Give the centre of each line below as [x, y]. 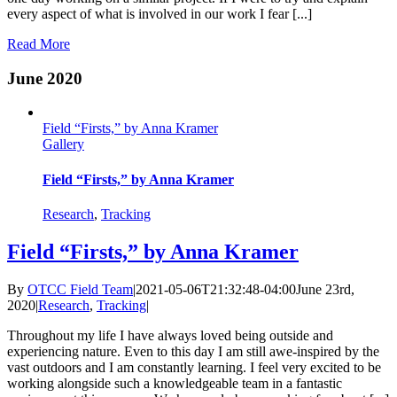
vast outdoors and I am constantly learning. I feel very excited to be [194, 367]
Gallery [63, 144]
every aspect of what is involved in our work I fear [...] [160, 13]
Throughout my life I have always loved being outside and [170, 335]
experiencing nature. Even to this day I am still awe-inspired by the [193, 351]
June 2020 [45, 78]
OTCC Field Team [80, 289]
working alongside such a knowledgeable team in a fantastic [175, 383]
